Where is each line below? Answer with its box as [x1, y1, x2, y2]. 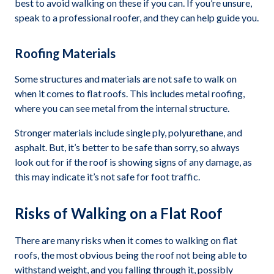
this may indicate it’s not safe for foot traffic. [15, 171, 200, 182]
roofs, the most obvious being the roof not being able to [15, 249, 247, 261]
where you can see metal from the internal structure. [15, 102, 229, 114]
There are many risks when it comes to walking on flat [15, 234, 237, 246]
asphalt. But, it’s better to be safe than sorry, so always [15, 141, 240, 153]
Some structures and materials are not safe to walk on [15, 73, 237, 84]
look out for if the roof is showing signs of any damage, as [15, 156, 252, 168]
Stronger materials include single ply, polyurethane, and [15, 127, 242, 138]
